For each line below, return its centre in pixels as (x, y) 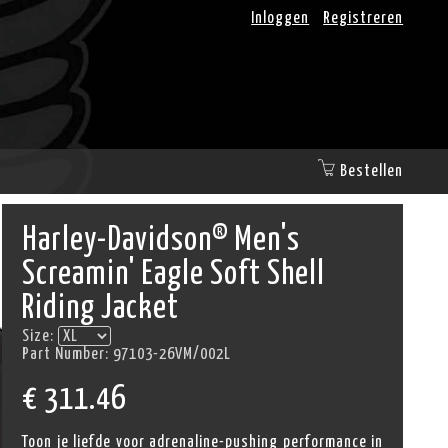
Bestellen (372, 171)
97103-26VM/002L (172, 354)
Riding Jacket (101, 309)
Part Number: (68, 354)
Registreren (363, 18)
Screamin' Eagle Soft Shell (174, 275)
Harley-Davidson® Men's (161, 241)
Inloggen (280, 18)
